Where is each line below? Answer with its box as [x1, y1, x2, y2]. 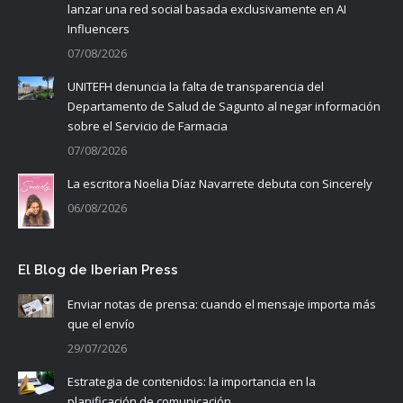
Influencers [67, 20, 130, 37]
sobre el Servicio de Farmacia [67, 117, 228, 134]
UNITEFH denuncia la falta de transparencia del [67, 77, 324, 94]
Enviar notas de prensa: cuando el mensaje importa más [67, 295, 376, 312]
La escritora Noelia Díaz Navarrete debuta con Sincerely [67, 175, 372, 192]
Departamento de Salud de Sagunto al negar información [67, 97, 381, 114]
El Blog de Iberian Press [18, 261, 178, 278]
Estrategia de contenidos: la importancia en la [67, 372, 316, 390]
